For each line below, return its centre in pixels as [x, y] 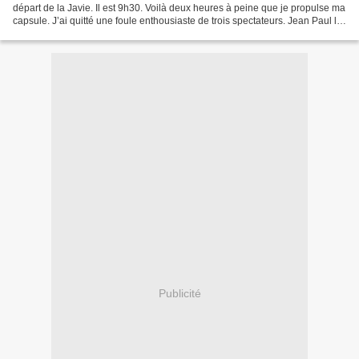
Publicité [179, 293]
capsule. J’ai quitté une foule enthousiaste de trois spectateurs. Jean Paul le [177, 21]
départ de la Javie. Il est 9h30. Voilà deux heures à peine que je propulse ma [179, 8]
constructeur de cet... [58, 34]
